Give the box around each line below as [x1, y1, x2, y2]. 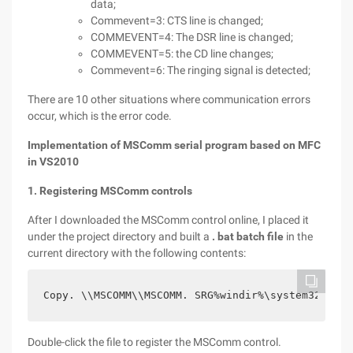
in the [284, 230, 313, 243]
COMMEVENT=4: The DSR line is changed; [91, 31, 293, 43]
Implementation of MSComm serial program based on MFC [28, 139, 321, 151]
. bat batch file [212, 230, 284, 243]
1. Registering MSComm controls [28, 184, 192, 197]
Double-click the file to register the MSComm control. [28, 336, 281, 348]
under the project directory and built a [28, 230, 212, 243]
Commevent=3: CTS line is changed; [91, 14, 263, 27]
